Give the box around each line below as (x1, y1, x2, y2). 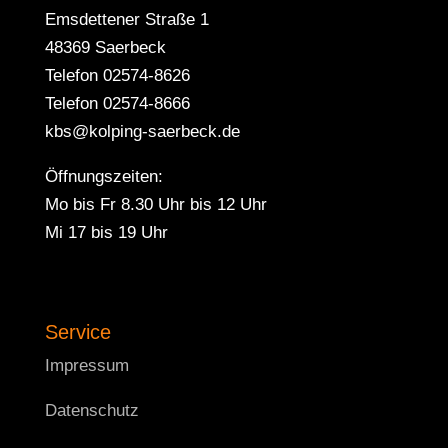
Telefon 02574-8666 (44, 94, 190, 113)
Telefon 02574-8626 (44, 66, 190, 85)
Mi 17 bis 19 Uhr (44, 223, 168, 242)
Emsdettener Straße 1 (44, 10, 209, 29)
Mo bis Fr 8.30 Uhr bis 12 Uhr (44, 195, 267, 214)
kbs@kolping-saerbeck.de (44, 122, 240, 141)
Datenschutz (44, 401, 139, 420)
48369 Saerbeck (44, 38, 166, 57)
